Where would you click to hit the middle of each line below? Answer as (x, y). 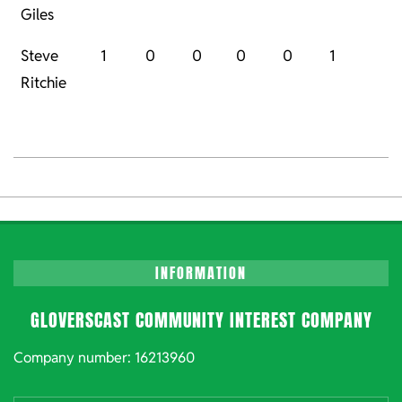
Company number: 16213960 (104, 358)
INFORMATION (201, 273)
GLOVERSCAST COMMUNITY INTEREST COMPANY (201, 320)
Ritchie (44, 83)
